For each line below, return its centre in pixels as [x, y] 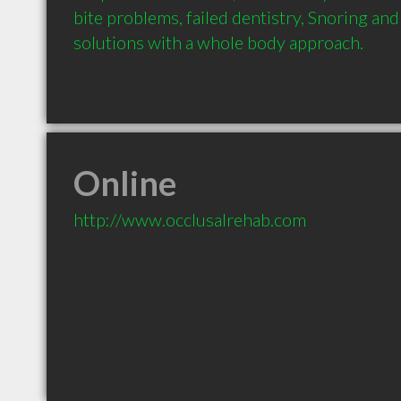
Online [125, 183]
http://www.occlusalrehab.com [190, 219]
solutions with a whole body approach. [218, 42]
